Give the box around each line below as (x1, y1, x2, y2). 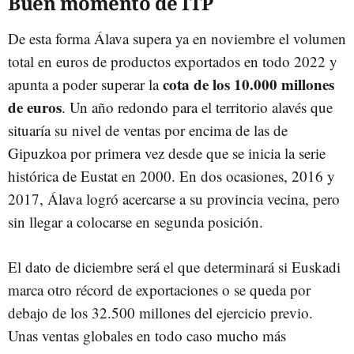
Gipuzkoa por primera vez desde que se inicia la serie (8, 142, 326, 163)
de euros (8, 96, 62, 118)
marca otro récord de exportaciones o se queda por (8, 279, 311, 299)
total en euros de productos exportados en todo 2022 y (8, 51, 337, 71)
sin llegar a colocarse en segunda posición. (8, 211, 263, 232)
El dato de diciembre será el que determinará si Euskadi (8, 256, 341, 277)
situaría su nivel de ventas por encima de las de (8, 119, 288, 140)
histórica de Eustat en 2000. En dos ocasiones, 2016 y (8, 165, 335, 186)
